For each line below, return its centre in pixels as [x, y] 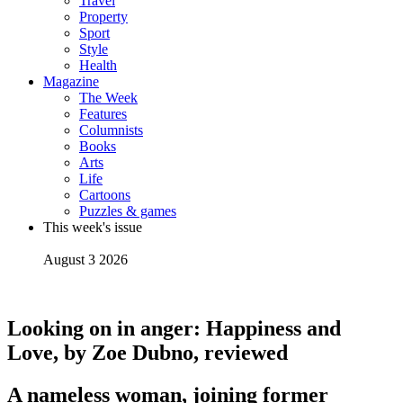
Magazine [71, 81]
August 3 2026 [85, 260]
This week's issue [93, 227]
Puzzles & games [128, 211]
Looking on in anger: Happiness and [174, 328]
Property [103, 17]
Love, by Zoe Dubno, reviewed [148, 352]
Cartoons [105, 195]
